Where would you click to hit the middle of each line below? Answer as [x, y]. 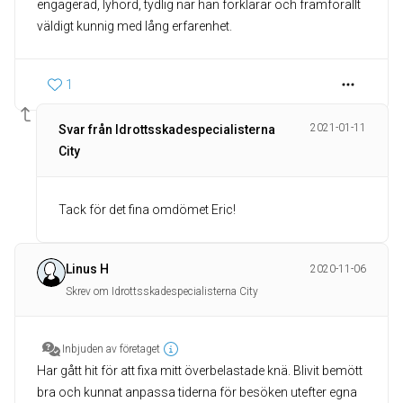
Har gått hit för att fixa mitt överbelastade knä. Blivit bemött [200, 371]
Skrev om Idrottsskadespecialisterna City [162, 292]
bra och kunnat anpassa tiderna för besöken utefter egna [197, 393]
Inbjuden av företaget [111, 349]
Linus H [87, 269]
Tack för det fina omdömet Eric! [147, 210]
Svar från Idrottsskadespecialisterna [167, 130]
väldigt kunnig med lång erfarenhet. [134, 27]
